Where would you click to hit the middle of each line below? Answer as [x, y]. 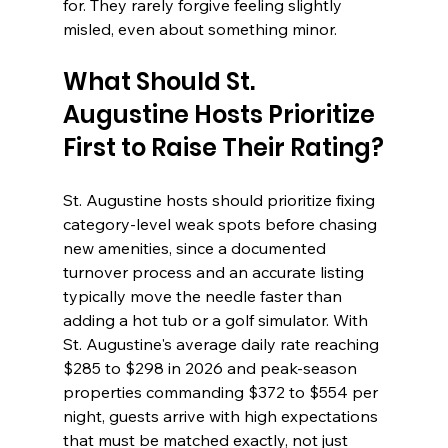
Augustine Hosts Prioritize [221, 115]
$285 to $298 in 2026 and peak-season [211, 368]
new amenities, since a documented [196, 248]
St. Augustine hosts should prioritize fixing [220, 200]
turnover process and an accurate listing [215, 272]
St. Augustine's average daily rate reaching [222, 344]
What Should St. [161, 82]
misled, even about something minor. [199, 29]
